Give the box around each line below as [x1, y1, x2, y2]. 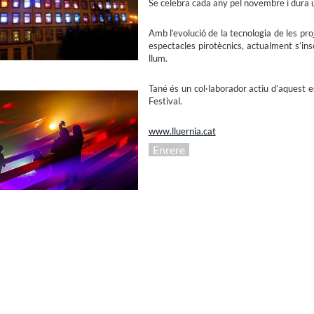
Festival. [148, 95, 182, 107]
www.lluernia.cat [148, 125, 216, 137]
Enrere [148, 143, 189, 157]
